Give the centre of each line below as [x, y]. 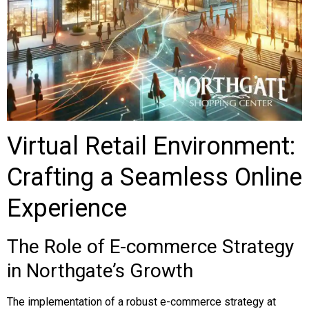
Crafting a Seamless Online [154, 177]
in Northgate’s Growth [100, 271]
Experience [67, 208]
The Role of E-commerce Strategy [150, 247]
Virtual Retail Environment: [151, 146]
